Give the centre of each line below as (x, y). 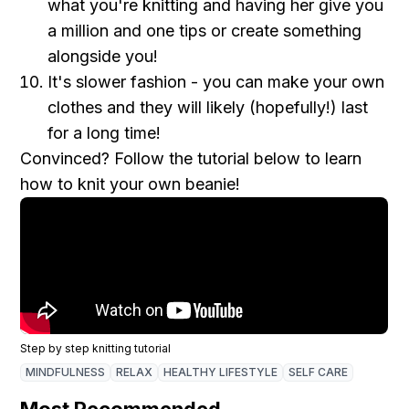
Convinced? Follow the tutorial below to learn (191, 158)
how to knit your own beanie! (131, 184)
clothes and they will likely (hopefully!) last (208, 107)
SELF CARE (319, 372)
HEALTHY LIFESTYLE (221, 372)
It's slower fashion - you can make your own (216, 82)
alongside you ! (103, 56)
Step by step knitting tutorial (96, 348)
